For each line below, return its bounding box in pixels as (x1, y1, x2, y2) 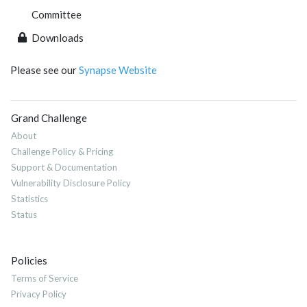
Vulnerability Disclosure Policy (11, 177, 131, 188)
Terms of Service (11, 273, 78, 284)
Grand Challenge (11, 112, 87, 124)
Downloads (31, 31, 84, 44)
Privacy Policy (11, 288, 66, 299)
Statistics (11, 193, 48, 204)
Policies (11, 254, 47, 267)
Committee (31, 8, 82, 21)
